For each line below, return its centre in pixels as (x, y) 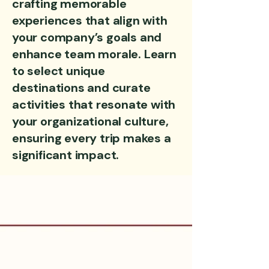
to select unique (59, 71)
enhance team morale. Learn (94, 54)
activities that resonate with (94, 104)
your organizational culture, (90, 121)
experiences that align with (90, 20)
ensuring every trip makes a (92, 138)
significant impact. (66, 155)
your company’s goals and (87, 37)
